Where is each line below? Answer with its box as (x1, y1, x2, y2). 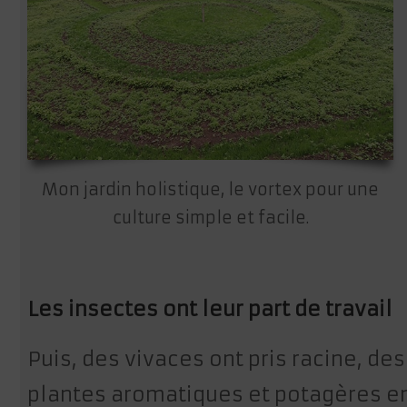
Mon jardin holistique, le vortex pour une (42, 180, 380, 201)
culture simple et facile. (112, 208, 309, 229)
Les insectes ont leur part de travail (27, 297, 393, 323)
